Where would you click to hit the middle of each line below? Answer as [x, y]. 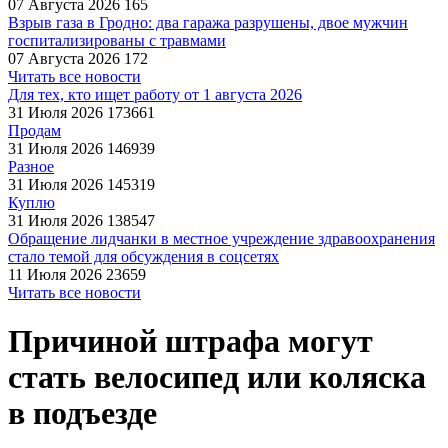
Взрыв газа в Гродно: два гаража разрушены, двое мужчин [208, 22]
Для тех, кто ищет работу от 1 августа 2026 [155, 94]
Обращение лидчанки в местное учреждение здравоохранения [221, 238]
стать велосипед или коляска [217, 377]
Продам [34, 130]
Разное [31, 166]
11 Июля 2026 [55, 274]
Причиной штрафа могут [190, 341]
